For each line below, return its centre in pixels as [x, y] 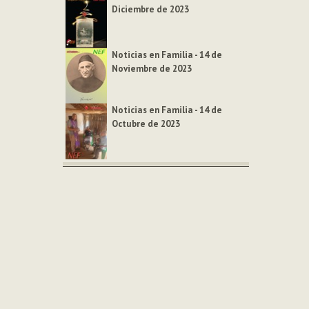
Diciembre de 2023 [151, 9]
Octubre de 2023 [146, 124]
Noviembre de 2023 [152, 68]
